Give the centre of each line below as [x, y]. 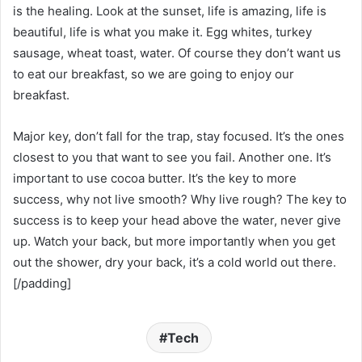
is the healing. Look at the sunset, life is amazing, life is [170, 11]
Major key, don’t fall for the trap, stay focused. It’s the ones [179, 136]
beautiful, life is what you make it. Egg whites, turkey [162, 32]
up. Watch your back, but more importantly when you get [174, 241]
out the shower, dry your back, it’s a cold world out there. [175, 262]
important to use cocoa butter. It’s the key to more [155, 178]
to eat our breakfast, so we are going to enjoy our [154, 74]
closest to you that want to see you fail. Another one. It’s [172, 157]
